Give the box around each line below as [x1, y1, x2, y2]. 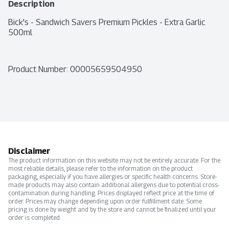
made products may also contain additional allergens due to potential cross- [8, 181, 220, 189]
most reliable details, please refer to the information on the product [8, 165, 193, 173]
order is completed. [8, 214, 61, 222]
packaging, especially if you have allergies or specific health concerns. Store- [8, 173, 217, 181]
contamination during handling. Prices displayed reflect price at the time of [8, 189, 214, 197]
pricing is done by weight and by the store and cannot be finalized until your [8, 205, 216, 214]
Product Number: [8, 64, 70, 75]
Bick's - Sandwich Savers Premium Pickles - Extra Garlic [8, 17, 205, 28]
